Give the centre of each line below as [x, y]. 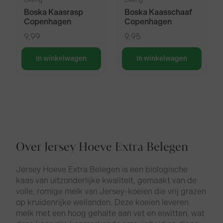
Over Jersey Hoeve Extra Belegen [102, 147]
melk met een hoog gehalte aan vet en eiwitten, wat [111, 214]
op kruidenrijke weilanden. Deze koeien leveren [103, 203]
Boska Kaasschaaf [158, 12]
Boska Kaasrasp [54, 12]
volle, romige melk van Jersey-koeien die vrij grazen [111, 192]
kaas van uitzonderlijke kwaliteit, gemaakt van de [107, 181]
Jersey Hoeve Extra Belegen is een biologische [102, 170]
